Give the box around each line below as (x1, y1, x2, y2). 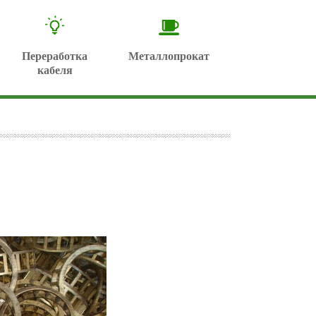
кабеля (37, 64, 73, 76)
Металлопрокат (128, 50, 209, 62)
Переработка (22, 50, 87, 62)
